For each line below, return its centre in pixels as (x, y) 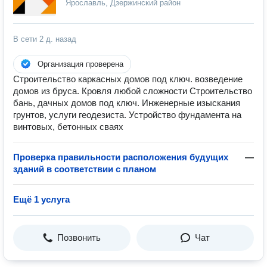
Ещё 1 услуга (41, 199)
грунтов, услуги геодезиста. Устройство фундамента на (127, 115)
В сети (26, 39)
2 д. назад (58, 39)
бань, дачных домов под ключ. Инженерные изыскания (127, 103)
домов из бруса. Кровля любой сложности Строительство (133, 91)
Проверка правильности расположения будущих (121, 157)
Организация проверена (80, 64)
